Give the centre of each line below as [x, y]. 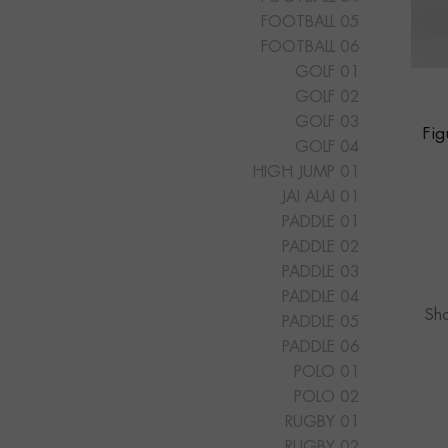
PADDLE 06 [320, 347]
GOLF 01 [327, 72]
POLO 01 [326, 372]
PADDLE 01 [320, 222]
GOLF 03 [327, 122]
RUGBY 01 [322, 422]
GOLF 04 [327, 147]
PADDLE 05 [320, 322]
